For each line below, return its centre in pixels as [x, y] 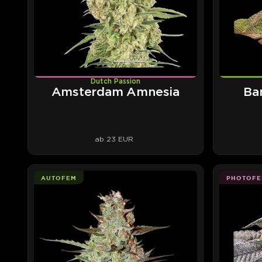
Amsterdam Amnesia [115, 92]
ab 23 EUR [114, 139]
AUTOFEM [59, 177]
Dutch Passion [115, 81]
